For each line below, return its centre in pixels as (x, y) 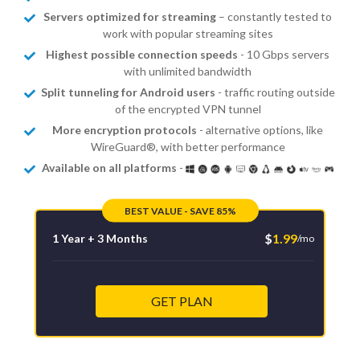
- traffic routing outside (275, 92)
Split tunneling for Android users (128, 92)
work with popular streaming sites (188, 33)
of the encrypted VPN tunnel (188, 108)
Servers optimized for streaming (130, 16)
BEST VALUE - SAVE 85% (180, 211)
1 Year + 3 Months (100, 238)
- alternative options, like (260, 129)
